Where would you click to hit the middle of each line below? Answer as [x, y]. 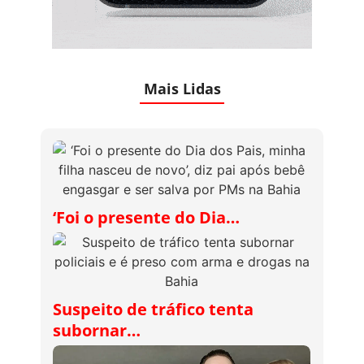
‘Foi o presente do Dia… [146, 217]
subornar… [97, 330]
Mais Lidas [182, 88]
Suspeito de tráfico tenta [153, 309]
